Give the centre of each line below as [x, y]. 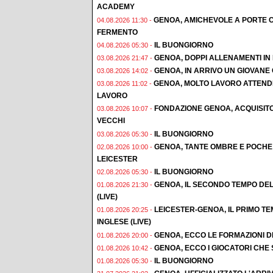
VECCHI [111, 121]
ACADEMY [116, 7]
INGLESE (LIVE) [124, 222]
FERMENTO [117, 32]
